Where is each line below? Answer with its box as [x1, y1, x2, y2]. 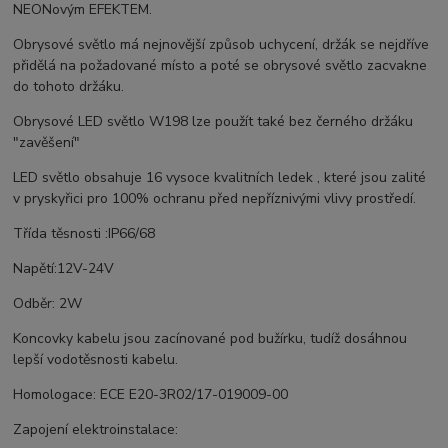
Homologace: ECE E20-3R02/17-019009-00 [13, 385, 289, 405]
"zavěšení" [13, 133, 81, 153]
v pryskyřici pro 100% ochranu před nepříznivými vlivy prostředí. [13, 189, 417, 209]
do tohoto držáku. [13, 77, 125, 97]
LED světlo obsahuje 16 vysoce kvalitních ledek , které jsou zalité [13, 168, 427, 188]
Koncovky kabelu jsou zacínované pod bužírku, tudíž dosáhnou [13, 329, 408, 349]
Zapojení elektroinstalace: [13, 420, 179, 440]
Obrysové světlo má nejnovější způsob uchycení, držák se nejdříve [13, 35, 430, 55]
